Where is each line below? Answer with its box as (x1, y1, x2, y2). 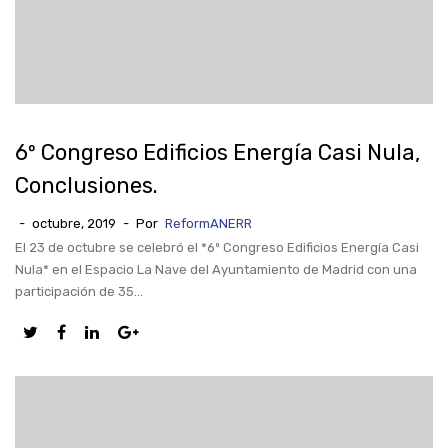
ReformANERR (165, 216, 252, 231)
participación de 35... (15, 284, 143, 299)
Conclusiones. (15, 172, 158, 199)
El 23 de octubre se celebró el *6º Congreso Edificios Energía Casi (15, 240, 419, 255)
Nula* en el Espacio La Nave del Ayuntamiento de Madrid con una (15, 262, 417, 277)
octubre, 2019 (32, 216, 116, 231)
